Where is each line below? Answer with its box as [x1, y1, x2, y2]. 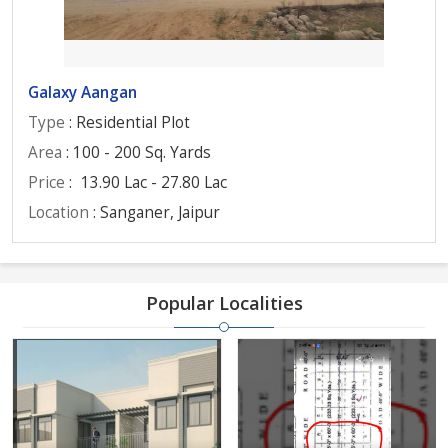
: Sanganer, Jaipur [89, 202, 220, 223]
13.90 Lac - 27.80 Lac [81, 172, 227, 193]
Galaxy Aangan [28, 82, 137, 103]
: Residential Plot [65, 112, 190, 133]
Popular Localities [145, 291, 303, 315]
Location [28, 202, 89, 223]
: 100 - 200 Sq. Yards [62, 142, 211, 163]
